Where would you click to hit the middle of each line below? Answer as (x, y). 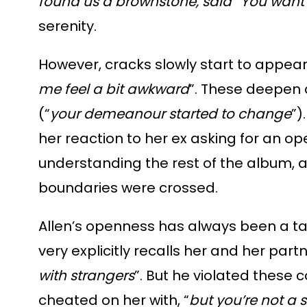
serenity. (67, 26)
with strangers (86, 275)
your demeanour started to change (171, 114)
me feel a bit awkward (114, 89)
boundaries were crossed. (128, 188)
